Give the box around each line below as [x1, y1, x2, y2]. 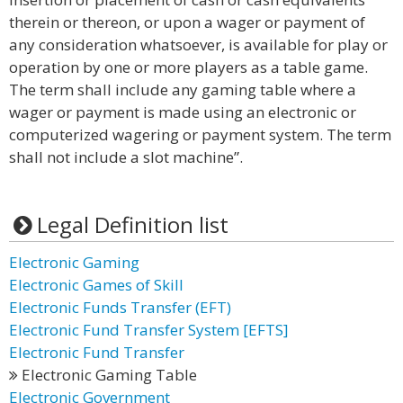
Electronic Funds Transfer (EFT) [9, 297, 231, 318]
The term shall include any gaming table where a [9, 79, 356, 100]
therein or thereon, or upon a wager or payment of [9, 12, 365, 32]
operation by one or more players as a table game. [9, 57, 368, 77]
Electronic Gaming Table [18, 364, 197, 385]
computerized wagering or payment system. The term [9, 124, 391, 145]
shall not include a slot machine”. [9, 147, 243, 167]
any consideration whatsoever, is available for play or [9, 34, 388, 55]
